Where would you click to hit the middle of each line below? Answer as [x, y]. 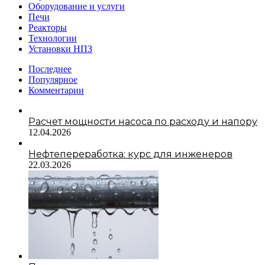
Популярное [53, 79]
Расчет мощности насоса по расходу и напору [143, 121]
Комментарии [56, 90]
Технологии [53, 38]
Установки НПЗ [60, 49]
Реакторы [48, 27]
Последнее [50, 69]
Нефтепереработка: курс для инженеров [130, 154]
